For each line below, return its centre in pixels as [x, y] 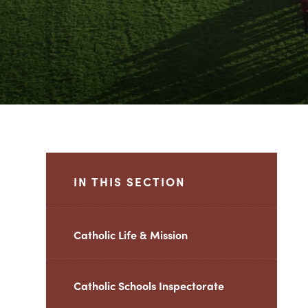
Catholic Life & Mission [131, 234]
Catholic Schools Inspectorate [149, 285]
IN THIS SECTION [130, 181]
